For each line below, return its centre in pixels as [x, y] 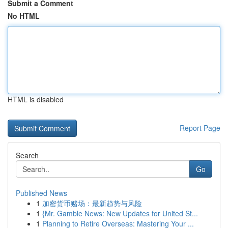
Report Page [200, 128]
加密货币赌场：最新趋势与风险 [92, 203]
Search [27, 155]
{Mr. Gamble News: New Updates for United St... [120, 213]
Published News [41, 193]
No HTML [24, 16]
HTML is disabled [36, 99]
